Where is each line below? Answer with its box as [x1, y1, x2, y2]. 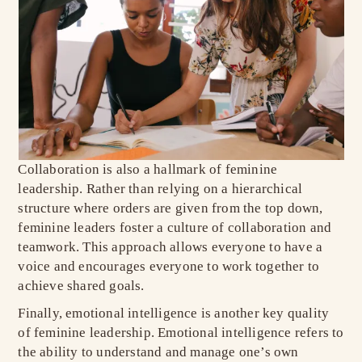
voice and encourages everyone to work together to [18, 259, 320, 274]
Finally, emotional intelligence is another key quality [18, 305, 330, 321]
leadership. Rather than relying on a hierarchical [18, 181, 303, 196]
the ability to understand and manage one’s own [18, 344, 299, 360]
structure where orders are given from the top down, [18, 200, 323, 216]
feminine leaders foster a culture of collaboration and [18, 220, 332, 235]
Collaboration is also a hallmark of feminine [18, 162, 278, 177]
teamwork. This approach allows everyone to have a [18, 239, 323, 255]
